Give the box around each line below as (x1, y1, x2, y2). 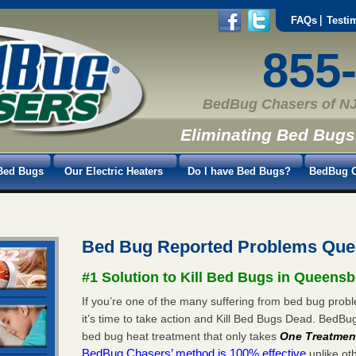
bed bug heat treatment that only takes (82, 329, 281, 342)
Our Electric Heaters (64, 164, 163, 177)
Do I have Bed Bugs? (188, 164, 291, 177)
